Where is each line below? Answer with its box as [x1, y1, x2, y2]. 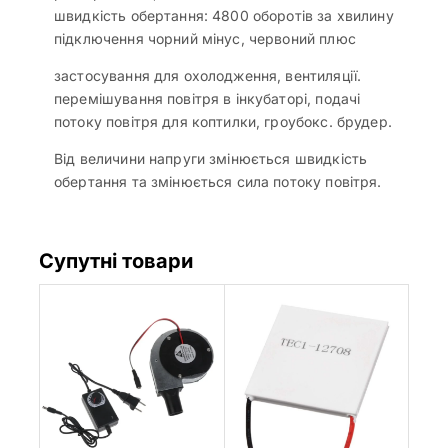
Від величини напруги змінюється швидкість [54, 149, 368, 167]
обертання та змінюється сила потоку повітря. [54, 172, 382, 190]
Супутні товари [39, 248, 193, 273]
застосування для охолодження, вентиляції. [54, 66, 362, 84]
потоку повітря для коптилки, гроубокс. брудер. [54, 112, 392, 130]
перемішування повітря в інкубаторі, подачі [54, 89, 361, 107]
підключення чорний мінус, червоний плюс [54, 29, 356, 47]
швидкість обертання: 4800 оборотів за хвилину [54, 6, 394, 24]
